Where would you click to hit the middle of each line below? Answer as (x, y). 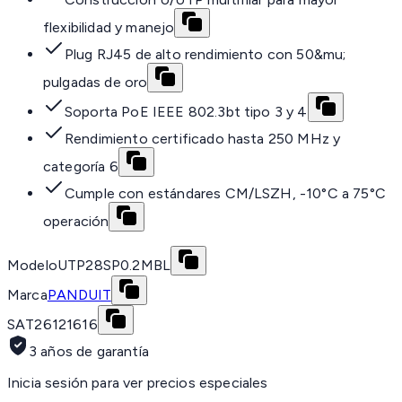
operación (76, 222)
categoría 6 (81, 167)
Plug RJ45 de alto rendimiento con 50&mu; (205, 55)
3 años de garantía (89, 352)
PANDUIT (79, 295)
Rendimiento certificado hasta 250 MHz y (203, 139)
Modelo (32, 266)
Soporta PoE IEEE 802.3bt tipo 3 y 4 (186, 112)
